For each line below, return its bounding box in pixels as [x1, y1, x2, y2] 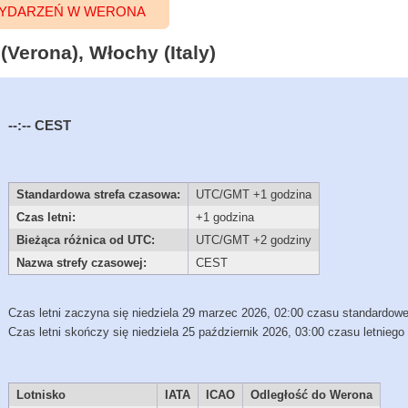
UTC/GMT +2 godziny [195, 233, 311, 248]
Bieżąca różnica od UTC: [15, 233, 155, 248]
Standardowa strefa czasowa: [15, 188, 180, 202]
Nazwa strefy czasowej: [15, 256, 147, 270]
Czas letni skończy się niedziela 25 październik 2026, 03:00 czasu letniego [8, 324, 405, 339]
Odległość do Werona [250, 388, 372, 403]
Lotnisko [15, 388, 66, 403]
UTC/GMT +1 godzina [195, 188, 311, 202]
